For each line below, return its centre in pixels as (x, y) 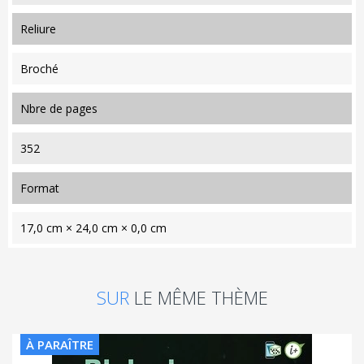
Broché (39, 68)
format (43, 188)
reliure (42, 28)
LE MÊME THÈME (201, 297)
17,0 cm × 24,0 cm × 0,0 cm (93, 227)
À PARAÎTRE (60, 344)
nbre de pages (63, 108)
